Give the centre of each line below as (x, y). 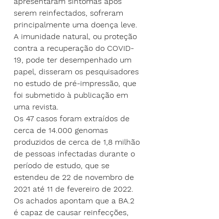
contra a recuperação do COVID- (74, 48)
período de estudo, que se (63, 166)
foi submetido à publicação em (72, 95)
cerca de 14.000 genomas (62, 131)
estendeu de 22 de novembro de (75, 177)
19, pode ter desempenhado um (74, 60)
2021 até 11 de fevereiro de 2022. (74, 189)
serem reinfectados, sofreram (70, 13)
